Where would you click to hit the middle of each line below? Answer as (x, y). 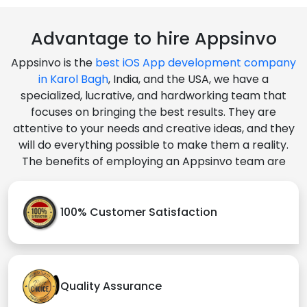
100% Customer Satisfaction (139, 212)
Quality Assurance (111, 286)
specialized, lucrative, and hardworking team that (153, 95)
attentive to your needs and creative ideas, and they (153, 128)
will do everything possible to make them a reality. (153, 145)
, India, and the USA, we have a (188, 79)
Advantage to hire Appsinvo (153, 38)
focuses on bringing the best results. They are (153, 112)
